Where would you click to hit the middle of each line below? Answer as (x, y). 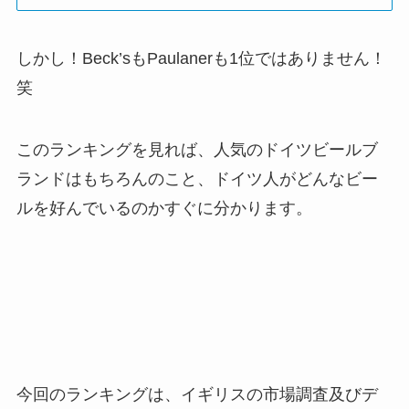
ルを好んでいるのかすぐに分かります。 (164, 208)
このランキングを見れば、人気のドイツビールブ (197, 149)
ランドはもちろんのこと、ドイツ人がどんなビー (197, 178)
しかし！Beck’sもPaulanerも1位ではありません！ (201, 59)
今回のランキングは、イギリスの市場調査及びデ (197, 394)
